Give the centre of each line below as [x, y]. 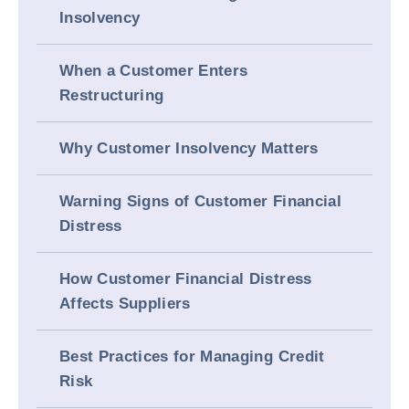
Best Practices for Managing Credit [192, 357]
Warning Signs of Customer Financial [200, 201]
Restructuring [112, 95]
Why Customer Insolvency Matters [189, 148]
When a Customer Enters [154, 71]
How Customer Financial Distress [186, 279]
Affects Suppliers [125, 304]
